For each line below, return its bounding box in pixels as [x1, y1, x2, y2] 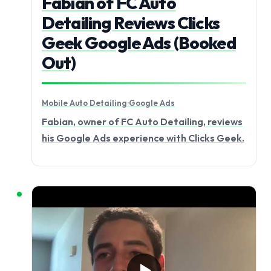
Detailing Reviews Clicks [42, 12, 220, 34]
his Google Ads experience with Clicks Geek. [42, 131, 244, 144]
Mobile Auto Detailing [42, 98, 127, 108]
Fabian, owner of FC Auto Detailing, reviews [42, 115, 243, 128]
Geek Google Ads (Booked [42, 32, 236, 54]
